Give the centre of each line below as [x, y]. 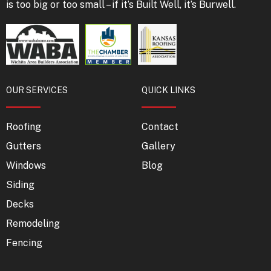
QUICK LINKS [168, 90]
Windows [26, 166]
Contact [160, 127]
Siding [20, 185]
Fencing [24, 243]
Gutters [24, 146]
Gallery [158, 146]
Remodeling [33, 224]
